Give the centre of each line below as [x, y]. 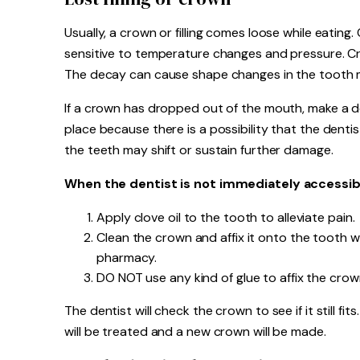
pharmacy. [127, 258]
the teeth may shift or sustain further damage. [199, 150]
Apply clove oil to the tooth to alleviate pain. [226, 217]
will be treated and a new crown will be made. [195, 331]
